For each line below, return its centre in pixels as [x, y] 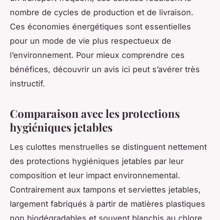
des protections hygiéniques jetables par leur [97, 161]
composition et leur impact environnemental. [95, 176]
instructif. [27, 83]
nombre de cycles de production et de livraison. [102, 12]
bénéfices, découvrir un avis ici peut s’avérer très [105, 69]
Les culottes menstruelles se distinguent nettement [108, 147]
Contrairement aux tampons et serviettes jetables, [105, 190]
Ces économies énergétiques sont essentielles [100, 26]
